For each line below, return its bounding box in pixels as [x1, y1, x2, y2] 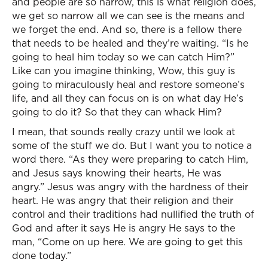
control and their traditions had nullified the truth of [12, 208, 254, 221]
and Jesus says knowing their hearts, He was [12, 166, 221, 179]
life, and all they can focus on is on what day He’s [12, 92, 243, 105]
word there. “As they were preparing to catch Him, [12, 153, 248, 166]
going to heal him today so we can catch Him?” [12, 50, 234, 63]
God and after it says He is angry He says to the [12, 221, 235, 234]
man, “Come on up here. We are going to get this [12, 235, 243, 248]
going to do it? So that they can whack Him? [12, 105, 222, 118]
